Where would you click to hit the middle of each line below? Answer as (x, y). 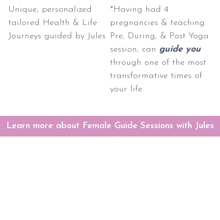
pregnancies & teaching (157, 23)
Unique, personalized (50, 9)
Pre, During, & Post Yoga (159, 36)
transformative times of (156, 76)
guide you (180, 49)
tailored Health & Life (53, 23)
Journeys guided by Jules (57, 36)
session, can (135, 49)
